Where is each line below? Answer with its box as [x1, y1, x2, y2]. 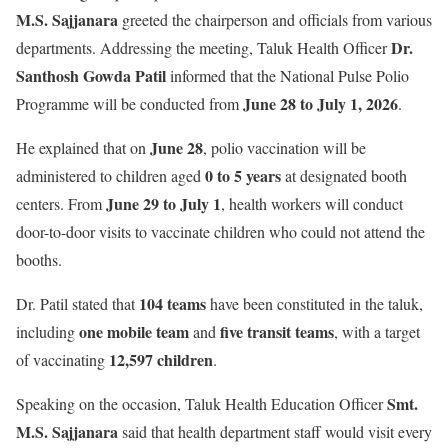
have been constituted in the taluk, [206, 293, 423, 314]
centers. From [16, 193, 106, 214]
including [16, 321, 79, 342]
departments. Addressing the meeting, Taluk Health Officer [16, 37, 391, 58]
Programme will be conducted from [16, 93, 243, 114]
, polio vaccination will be [203, 137, 366, 158]
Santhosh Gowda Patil [16, 64, 166, 87]
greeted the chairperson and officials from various [118, 9, 432, 30]
